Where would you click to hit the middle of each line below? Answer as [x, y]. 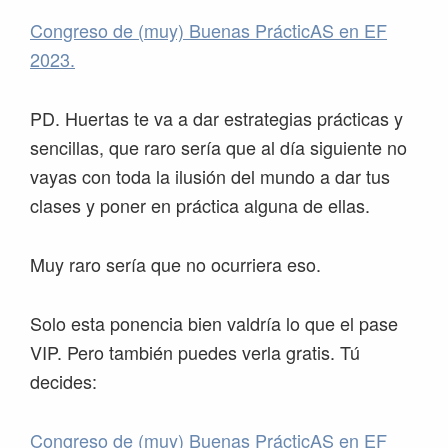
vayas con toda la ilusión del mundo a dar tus [210, 176]
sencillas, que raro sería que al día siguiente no [218, 147]
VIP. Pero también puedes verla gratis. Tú [195, 352]
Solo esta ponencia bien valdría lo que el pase [214, 323]
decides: [63, 381]
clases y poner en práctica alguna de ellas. [202, 205]
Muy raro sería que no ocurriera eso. [175, 264]
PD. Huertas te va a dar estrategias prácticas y [216, 118]
